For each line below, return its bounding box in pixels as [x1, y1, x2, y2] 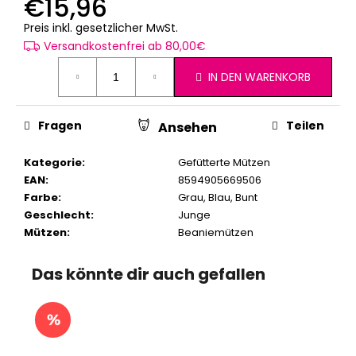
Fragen [38, 118, 82, 134]
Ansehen [157, 118, 217, 137]
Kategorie [24, 154, 82, 170]
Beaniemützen [178, 224, 253, 240]
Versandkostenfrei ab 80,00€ [44, 38, 206, 55]
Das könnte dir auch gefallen [32, 262, 265, 285]
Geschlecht [24, 207, 91, 222]
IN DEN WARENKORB [208, 68, 311, 85]
